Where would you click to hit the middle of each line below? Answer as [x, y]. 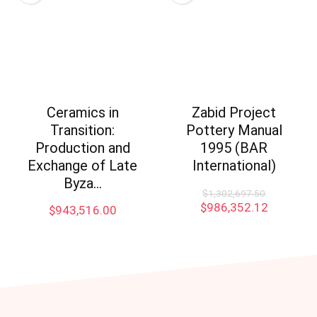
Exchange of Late [83, 166]
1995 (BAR [234, 148]
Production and [82, 148]
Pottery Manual [234, 131]
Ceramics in [82, 113]
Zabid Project [234, 113]
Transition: [83, 131]
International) [234, 166]
